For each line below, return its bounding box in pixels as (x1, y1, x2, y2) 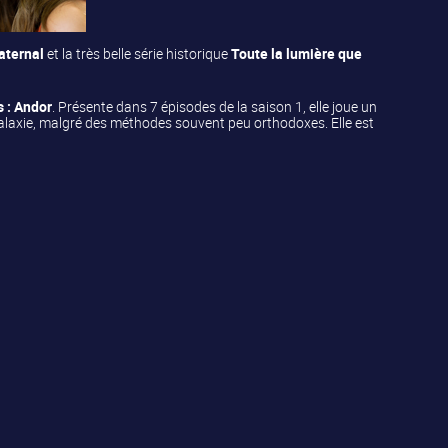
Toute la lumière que (231, 43, 363, 63)
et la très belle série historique (47, 43, 232, 63)
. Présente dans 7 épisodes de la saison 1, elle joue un (52, 96, 378, 116)
